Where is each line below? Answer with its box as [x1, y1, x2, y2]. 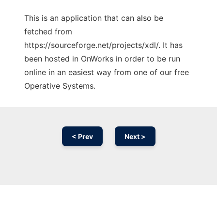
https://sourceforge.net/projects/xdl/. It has [24, 40, 183, 50]
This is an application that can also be [24, 13, 163, 23]
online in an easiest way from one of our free [24, 67, 189, 77]
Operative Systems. [24, 81, 95, 91]
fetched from [24, 27, 72, 37]
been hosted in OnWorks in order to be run [24, 54, 180, 64]
